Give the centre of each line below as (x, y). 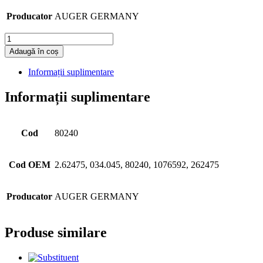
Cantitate (21, 37)
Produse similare (56, 232)
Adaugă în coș (34, 51)
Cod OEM (29, 164)
